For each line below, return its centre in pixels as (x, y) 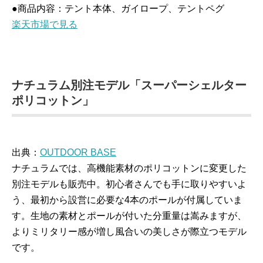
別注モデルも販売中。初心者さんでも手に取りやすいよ (129, 184)
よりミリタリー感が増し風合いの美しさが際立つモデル (129, 232)
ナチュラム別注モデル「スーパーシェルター (129, 85)
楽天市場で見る (45, 24)
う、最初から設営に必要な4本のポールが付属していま (127, 200)
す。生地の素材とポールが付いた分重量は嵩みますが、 (129, 216)
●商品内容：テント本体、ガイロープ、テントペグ (118, 9)
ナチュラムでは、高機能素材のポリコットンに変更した (129, 168)
